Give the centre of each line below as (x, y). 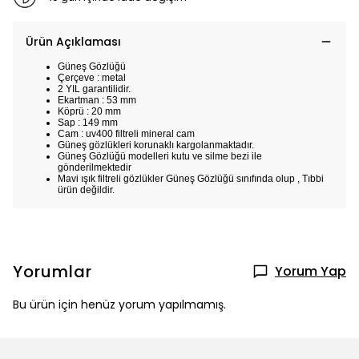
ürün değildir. (86, 190)
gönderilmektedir (95, 167)
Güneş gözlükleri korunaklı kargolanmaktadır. (156, 145)
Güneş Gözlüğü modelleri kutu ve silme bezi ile (160, 156)
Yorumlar (52, 272)
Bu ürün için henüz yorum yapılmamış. (119, 305)
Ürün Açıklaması (73, 42)
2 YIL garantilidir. (94, 89)
